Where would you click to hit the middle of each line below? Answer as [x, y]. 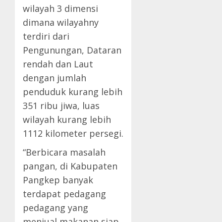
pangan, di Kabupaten [70, 166]
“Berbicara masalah [64, 152]
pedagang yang [55, 208]
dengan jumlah [55, 78]
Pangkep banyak [58, 180]
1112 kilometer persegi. [73, 134]
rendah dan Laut [58, 64]
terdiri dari [46, 36]
